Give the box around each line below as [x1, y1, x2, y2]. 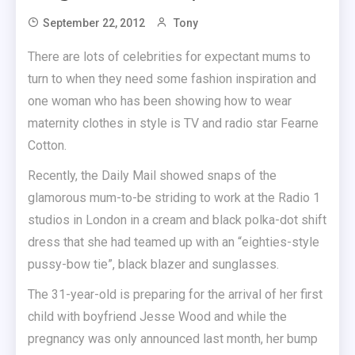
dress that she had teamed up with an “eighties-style [28, 235, 319, 250]
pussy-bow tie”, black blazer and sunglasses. [28, 257, 279, 272]
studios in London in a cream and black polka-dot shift [28, 212, 326, 227]
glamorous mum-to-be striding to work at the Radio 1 [28, 190, 320, 205]
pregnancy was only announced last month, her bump [28, 331, 318, 346]
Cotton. [28, 138, 67, 153]
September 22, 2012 [43, 17, 145, 29]
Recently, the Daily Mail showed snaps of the [28, 168, 277, 183]
